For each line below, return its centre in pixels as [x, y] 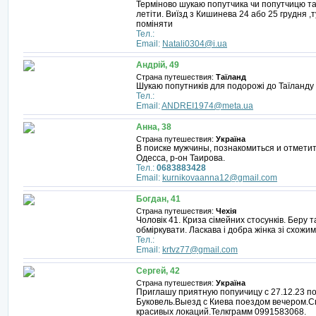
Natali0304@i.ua [195, 44]
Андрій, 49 [158, 65]
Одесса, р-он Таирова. [181, 158]
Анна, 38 [154, 127]
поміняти [154, 24]
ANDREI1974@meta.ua [207, 106]
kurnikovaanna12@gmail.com [220, 178]
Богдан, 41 [158, 199]
